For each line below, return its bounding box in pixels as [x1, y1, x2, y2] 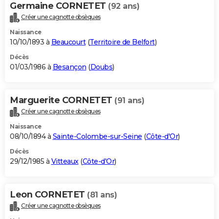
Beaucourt [51, 38, 86, 47]
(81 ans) [87, 190, 117, 199]
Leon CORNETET [10, 189, 87, 200]
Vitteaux [51, 156, 79, 166]
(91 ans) [114, 96, 144, 106]
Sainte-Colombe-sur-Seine [52, 131, 142, 141]
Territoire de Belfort [89, 38, 155, 47]
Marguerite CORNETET [10, 95, 114, 106]
